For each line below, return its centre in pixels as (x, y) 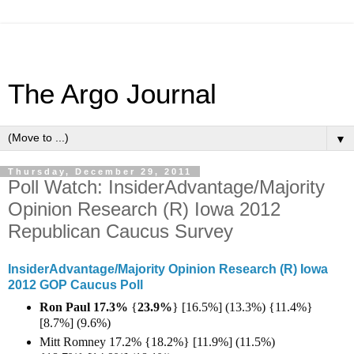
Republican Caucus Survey (121, 231)
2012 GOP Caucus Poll (75, 284)
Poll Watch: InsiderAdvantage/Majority (166, 187)
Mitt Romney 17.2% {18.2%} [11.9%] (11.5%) (157, 341)
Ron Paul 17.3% (85, 307)
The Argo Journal (112, 94)
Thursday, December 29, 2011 (100, 171)
